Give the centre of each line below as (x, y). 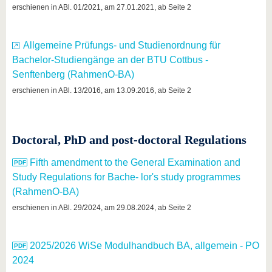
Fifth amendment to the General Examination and (135, 162)
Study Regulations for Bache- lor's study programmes (126, 177)
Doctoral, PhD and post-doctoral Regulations (129, 140)
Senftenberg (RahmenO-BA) (73, 74)
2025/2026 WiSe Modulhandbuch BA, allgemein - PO (144, 246)
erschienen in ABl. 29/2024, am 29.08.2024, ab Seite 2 (102, 208)
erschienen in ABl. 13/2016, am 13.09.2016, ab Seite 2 (102, 90)
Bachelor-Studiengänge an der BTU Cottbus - (110, 60)
